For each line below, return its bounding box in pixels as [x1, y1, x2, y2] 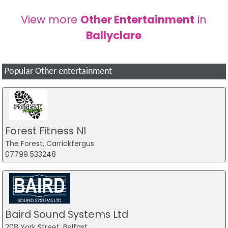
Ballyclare [86, 27, 142, 43]
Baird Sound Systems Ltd [5, 207, 128, 221]
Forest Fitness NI [5, 124, 86, 138]
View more [21, 12, 81, 27]
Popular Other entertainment [5, 67, 112, 76]
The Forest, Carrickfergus [5, 138, 94, 149]
